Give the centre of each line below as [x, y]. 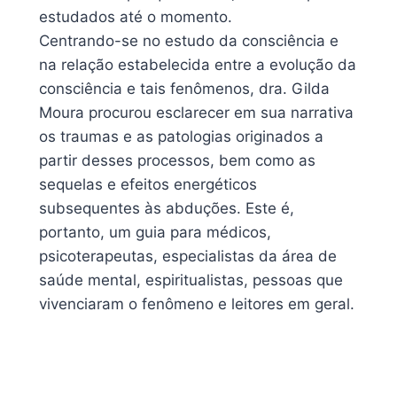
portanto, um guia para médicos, [155, 232]
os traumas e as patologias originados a [181, 136]
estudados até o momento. [136, 16]
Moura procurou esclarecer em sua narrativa [196, 112]
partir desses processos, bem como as [177, 160]
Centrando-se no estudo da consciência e [189, 40]
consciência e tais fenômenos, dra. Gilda [184, 88]
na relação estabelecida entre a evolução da [198, 64]
